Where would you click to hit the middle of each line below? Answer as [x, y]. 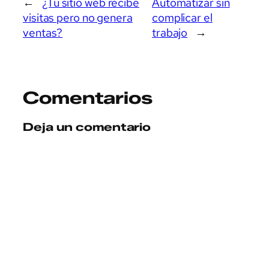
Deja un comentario [87, 127]
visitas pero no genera [78, 17]
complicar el [182, 17]
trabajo [170, 32]
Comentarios [88, 98]
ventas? [43, 32]
